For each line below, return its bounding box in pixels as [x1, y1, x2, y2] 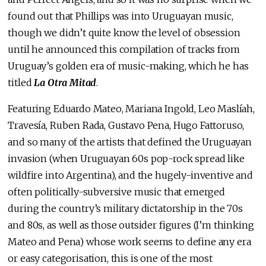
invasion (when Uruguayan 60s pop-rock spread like [8, 152, 245, 164]
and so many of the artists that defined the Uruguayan [8, 135, 252, 148]
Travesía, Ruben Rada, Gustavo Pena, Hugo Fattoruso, [8, 119, 245, 131]
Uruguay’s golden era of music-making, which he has [8, 59, 249, 72]
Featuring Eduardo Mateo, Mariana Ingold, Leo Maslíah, [8, 102, 255, 115]
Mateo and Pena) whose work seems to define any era [8, 235, 251, 248]
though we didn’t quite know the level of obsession [8, 26, 240, 39]
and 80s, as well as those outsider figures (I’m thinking [8, 218, 254, 231]
